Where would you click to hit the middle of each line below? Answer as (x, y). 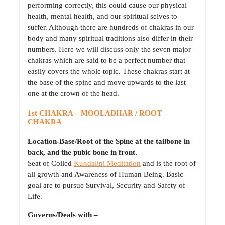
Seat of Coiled (51, 163)
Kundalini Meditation (107, 163)
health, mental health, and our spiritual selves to (102, 16)
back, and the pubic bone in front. (82, 152)
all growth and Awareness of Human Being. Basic (105, 175)
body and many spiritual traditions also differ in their (110, 38)
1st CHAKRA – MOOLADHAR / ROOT (95, 113)
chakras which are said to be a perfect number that (106, 60)
